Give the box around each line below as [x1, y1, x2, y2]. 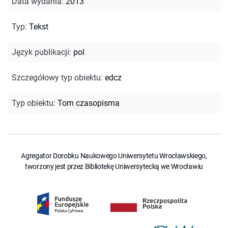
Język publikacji [12, 47, 69, 57]
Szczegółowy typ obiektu [12, 72, 101, 82]
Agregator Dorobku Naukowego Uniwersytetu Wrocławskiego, [21, 151, 207, 160]
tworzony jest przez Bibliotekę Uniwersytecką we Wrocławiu [25, 162, 203, 170]
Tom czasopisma [58, 98, 120, 108]
